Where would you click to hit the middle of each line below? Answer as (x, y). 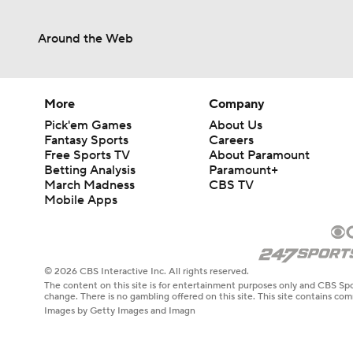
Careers (232, 140)
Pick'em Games (88, 125)
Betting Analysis (90, 170)
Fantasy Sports (86, 140)
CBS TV (232, 185)
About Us (236, 125)
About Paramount (260, 155)
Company (237, 104)
